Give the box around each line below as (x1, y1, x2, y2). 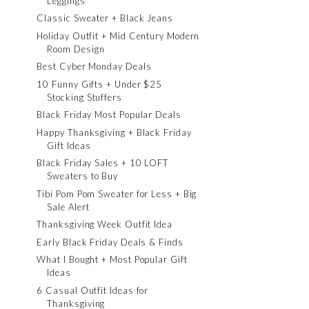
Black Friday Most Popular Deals (37, 109, 181, 120)
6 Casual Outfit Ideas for (37, 284, 149, 296)
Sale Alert (47, 201, 90, 212)
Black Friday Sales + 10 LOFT (37, 157, 168, 168)
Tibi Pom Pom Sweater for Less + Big (37, 188, 197, 199)
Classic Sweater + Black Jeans (37, 12, 173, 23)
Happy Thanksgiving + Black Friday (37, 126, 192, 138)
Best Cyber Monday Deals (37, 61, 152, 72)
